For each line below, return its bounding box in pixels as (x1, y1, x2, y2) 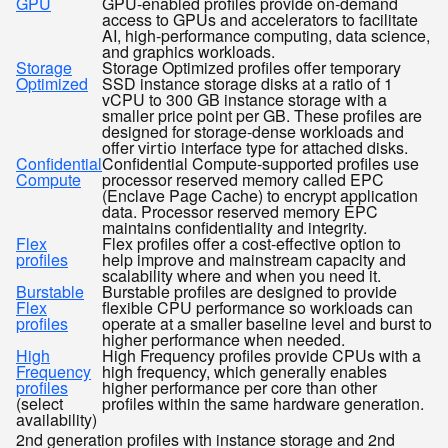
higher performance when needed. (102, 328, 345, 351)
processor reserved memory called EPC (102, 168, 384, 191)
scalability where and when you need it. (102, 264, 381, 287)
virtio (138, 137, 177, 159)
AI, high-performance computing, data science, (102, 24, 430, 47)
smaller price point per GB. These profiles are (102, 104, 422, 127)
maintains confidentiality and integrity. (102, 216, 367, 239)
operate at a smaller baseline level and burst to (102, 312, 432, 335)
